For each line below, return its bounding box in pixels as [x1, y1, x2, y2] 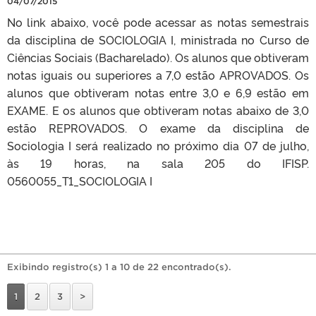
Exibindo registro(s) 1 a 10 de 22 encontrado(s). [7, 262, 231, 272]
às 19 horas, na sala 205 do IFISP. [7, 155, 309, 171]
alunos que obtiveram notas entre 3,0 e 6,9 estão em [7, 85, 309, 100]
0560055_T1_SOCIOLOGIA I [7, 173, 152, 188]
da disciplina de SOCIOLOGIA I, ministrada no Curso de [7, 32, 309, 47]
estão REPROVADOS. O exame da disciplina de [7, 120, 309, 135]
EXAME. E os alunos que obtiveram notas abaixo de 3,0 [7, 102, 309, 118]
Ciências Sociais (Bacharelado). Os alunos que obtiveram [7, 49, 309, 65]
